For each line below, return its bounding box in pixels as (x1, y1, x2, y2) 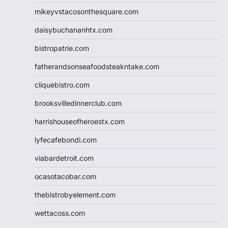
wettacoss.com (35, 208, 85, 217)
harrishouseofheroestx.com (35, 117, 125, 126)
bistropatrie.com (35, 43, 89, 52)
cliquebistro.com (35, 80, 90, 89)
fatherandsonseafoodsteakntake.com (35, 62, 159, 71)
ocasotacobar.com (35, 172, 96, 181)
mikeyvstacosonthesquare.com (35, 7, 138, 16)
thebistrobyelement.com (35, 190, 116, 199)
